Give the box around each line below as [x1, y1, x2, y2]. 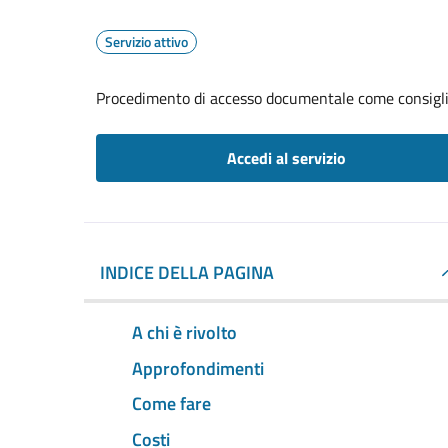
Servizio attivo [105, 31, 188, 52]
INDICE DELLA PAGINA [100, 259, 274, 286]
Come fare [132, 390, 211, 418]
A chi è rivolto [132, 318, 237, 346]
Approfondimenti [132, 354, 264, 382]
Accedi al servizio [226, 146, 346, 170]
